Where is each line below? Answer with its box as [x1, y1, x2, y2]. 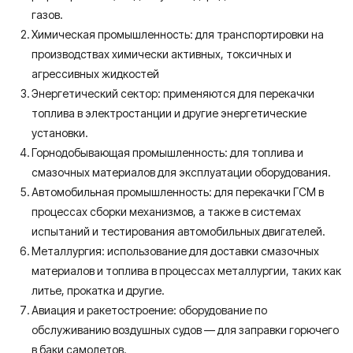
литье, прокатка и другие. [32, 283, 165, 297]
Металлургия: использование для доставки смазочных [32, 243, 319, 258]
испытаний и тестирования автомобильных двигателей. [32, 224, 325, 238]
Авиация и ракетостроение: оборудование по [32, 303, 267, 317]
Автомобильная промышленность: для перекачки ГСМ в [32, 184, 324, 199]
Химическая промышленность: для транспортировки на [32, 27, 324, 41]
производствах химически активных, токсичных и [32, 46, 292, 61]
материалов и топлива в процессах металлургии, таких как [32, 263, 341, 277]
